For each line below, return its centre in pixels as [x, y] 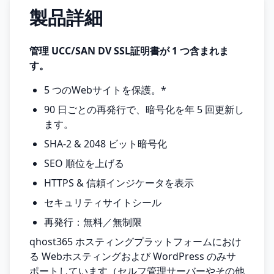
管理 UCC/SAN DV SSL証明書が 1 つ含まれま [129, 51]
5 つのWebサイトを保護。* [105, 90]
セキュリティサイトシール [103, 202]
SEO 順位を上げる [84, 163]
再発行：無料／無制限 [93, 222]
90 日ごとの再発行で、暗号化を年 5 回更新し [144, 109]
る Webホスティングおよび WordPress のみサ [133, 256]
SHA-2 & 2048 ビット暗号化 [106, 144]
